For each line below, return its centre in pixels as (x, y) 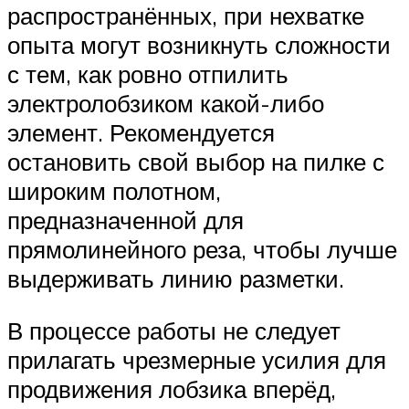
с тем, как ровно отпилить (148, 73)
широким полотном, (114, 190)
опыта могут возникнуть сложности (199, 44)
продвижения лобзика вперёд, (172, 389)
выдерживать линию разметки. (176, 278)
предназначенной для (126, 220)
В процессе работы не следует (174, 331)
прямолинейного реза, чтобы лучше (202, 249)
